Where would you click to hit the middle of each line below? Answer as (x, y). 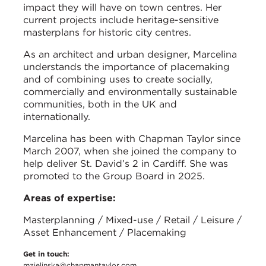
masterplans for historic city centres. (107, 32)
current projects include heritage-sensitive (121, 20)
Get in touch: (46, 254)
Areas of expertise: (69, 198)
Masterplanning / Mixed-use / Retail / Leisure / (132, 220)
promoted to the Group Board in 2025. (114, 176)
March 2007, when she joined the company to (130, 151)
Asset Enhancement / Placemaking (105, 232)
